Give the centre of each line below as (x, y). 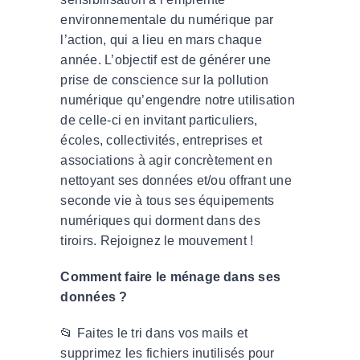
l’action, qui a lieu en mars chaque (161, 39)
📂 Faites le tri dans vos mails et (154, 333)
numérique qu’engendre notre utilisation (178, 100)
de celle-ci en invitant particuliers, (159, 120)
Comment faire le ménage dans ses (171, 276)
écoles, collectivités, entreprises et (162, 140)
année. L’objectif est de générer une (166, 59)
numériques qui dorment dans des (160, 220)
